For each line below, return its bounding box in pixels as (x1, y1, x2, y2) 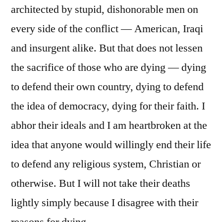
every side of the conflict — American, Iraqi (11, 21, 203, 36)
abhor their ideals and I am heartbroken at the (11, 118, 207, 132)
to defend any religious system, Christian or (11, 157, 201, 171)
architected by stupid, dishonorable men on (11, 2, 198, 16)
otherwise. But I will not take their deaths (11, 176, 190, 190)
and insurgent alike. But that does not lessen (11, 41, 203, 55)
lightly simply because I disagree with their (11, 195, 198, 210)
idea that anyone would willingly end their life (11, 137, 211, 152)
